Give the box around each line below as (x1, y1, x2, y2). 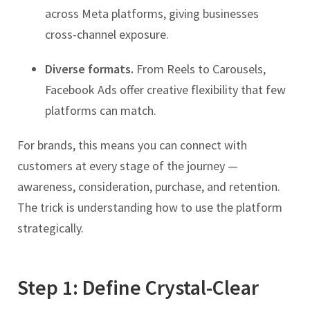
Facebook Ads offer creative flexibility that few (45, 82, 286, 98)
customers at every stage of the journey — (17, 158, 238, 174)
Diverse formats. (45, 61, 134, 77)
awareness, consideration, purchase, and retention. (17, 179, 280, 195)
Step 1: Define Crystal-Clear (17, 274, 259, 301)
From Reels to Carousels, (134, 61, 266, 77)
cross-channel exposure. (45, 26, 169, 43)
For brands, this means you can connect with (17, 137, 247, 154)
